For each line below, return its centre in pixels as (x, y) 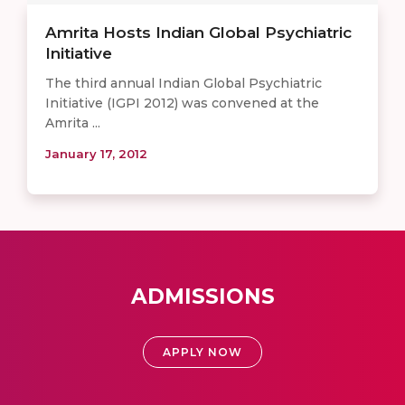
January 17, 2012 (96, 153)
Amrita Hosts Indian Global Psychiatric (198, 32)
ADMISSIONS (202, 296)
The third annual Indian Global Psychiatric (184, 83)
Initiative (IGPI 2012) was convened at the (182, 103)
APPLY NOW (202, 352)
